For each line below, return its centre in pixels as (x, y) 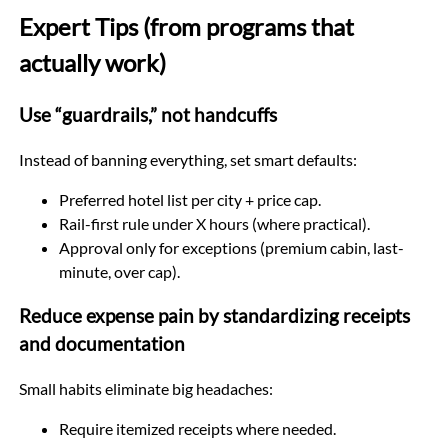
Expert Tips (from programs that (186, 27)
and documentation (101, 344)
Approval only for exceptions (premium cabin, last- (231, 247)
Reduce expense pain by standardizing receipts (214, 316)
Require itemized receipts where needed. (197, 429)
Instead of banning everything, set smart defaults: (187, 159)
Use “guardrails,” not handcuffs (147, 114)
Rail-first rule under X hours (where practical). (214, 223)
